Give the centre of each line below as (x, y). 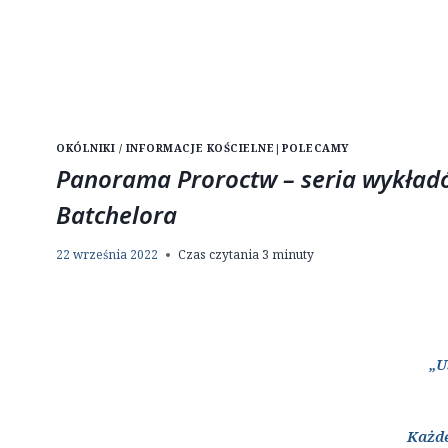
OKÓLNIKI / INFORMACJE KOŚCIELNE (165, 148)
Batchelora (116, 215)
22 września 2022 (107, 255)
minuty (293, 255)
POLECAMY (315, 148)
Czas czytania (218, 255)
